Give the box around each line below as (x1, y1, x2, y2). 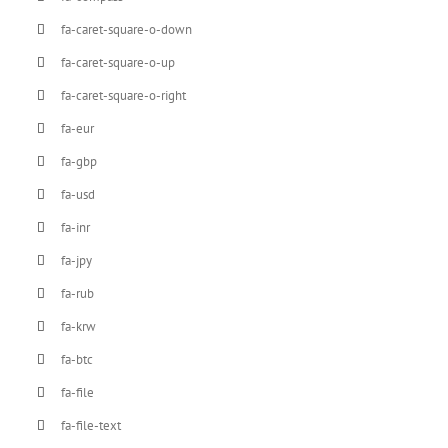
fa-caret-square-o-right (61, 86, 187, 104)
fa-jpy (61, 251, 93, 269)
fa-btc (61, 350, 94, 368)
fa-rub (61, 284, 95, 302)
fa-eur (61, 119, 95, 137)
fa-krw (61, 317, 97, 335)
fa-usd (61, 185, 96, 203)
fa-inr (61, 218, 91, 236)
